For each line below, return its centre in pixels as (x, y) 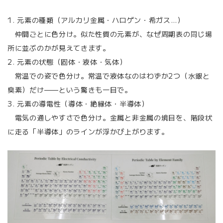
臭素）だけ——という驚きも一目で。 (70, 89)
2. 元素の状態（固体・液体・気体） (67, 61)
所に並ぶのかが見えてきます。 (59, 48)
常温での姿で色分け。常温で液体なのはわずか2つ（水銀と (109, 75)
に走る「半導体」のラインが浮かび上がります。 (88, 131)
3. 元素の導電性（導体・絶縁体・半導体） (78, 103)
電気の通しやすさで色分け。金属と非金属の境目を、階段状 (110, 117)
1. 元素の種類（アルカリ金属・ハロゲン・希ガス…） (96, 20)
